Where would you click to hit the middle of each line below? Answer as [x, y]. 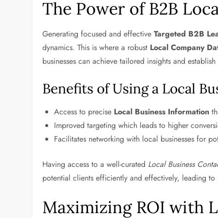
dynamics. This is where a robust [96, 47]
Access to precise [84, 112]
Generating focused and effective [98, 34]
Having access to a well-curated [95, 164]
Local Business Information [162, 112]
